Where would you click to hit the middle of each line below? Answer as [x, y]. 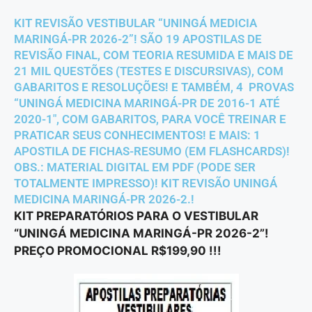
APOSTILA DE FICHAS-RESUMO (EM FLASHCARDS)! [152, 151]
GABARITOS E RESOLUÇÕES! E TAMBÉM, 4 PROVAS [154, 87]
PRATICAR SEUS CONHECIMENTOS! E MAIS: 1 [137, 135]
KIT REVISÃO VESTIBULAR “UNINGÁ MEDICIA [135, 23]
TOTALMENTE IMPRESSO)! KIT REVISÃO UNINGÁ [146, 184]
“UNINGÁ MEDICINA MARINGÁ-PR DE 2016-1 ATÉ [147, 103]
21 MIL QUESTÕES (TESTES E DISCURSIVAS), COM [149, 71]
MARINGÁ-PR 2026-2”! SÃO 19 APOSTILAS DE [138, 39]
